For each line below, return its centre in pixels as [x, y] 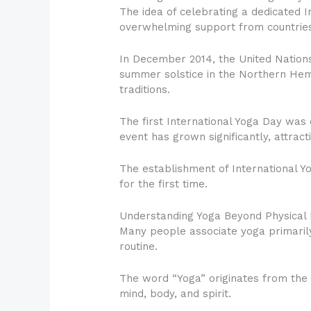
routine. [139, 247]
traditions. [145, 90]
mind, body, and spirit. [176, 294]
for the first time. [164, 184]
